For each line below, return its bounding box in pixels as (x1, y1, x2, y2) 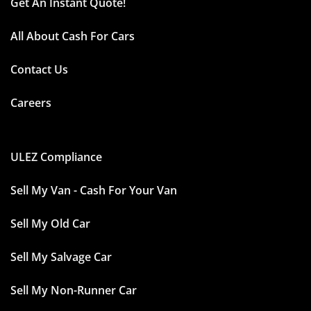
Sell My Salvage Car (10, 249, 112, 265)
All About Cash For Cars (10, 28, 135, 44)
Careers (10, 95, 51, 111)
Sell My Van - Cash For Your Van (10, 183, 177, 199)
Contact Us (10, 62, 68, 78)
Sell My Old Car (10, 216, 90, 232)
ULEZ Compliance (10, 149, 102, 165)
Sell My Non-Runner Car (10, 283, 137, 299)
